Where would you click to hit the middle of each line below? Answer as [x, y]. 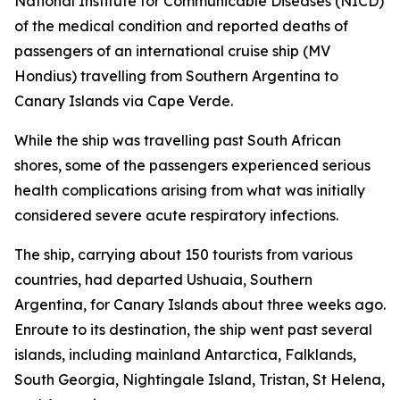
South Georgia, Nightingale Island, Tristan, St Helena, [200, 379]
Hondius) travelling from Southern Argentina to [176, 76]
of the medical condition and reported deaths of [181, 26]
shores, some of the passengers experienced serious [192, 165]
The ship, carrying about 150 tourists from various [183, 254]
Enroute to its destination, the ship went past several [193, 329]
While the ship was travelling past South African [178, 140]
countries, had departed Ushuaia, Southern [163, 279]
